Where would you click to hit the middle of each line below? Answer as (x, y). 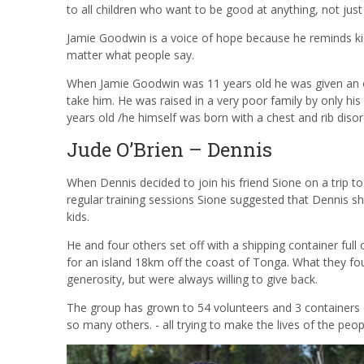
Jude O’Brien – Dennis (169, 149)
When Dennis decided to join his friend (169, 182)
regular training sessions (132, 199)
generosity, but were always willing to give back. (192, 279)
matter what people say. (130, 54)
